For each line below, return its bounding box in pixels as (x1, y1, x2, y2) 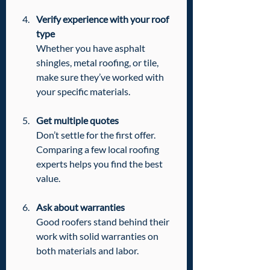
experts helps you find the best (36, 157, 165, 169)
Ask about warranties (36, 201, 125, 213)
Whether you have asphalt (36, 42, 147, 54)
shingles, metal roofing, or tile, (36, 56, 160, 68)
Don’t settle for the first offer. (36, 128, 157, 140)
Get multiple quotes (36, 114, 119, 126)
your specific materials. (36, 85, 130, 97)
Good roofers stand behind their (36, 215, 171, 227)
